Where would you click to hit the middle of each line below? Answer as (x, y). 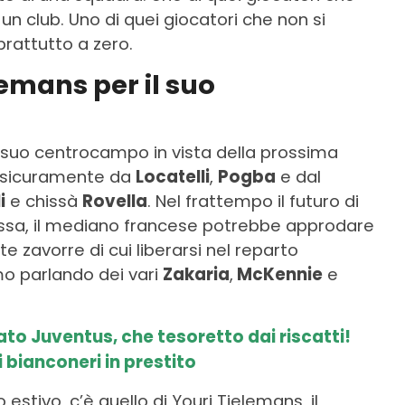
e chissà (44, 202)
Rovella (115, 202)
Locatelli (173, 177)
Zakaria (196, 275)
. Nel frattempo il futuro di (253, 202)
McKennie (278, 275)
